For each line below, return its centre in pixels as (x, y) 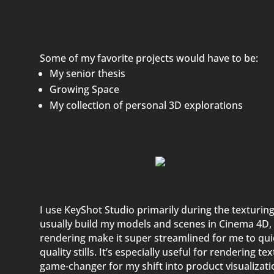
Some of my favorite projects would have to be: (149, 58)
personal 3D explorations (184, 105)
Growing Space (84, 89)
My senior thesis (87, 73)
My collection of (87, 105)
